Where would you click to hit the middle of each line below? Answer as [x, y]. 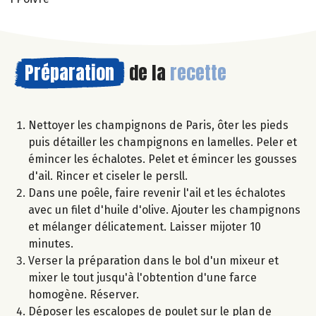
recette [198, 73]
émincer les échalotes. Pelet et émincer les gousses [163, 159]
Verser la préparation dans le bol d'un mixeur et [153, 261]
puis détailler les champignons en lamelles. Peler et [163, 142]
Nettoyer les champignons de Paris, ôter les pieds [158, 126]
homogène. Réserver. [84, 295]
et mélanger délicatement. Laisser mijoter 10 [145, 227]
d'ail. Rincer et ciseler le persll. [108, 176]
